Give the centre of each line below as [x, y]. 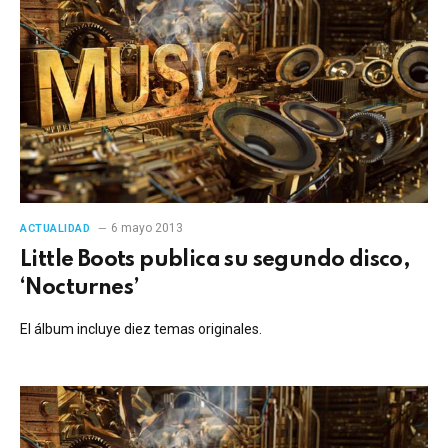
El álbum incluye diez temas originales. [141, 328]
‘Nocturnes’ [80, 287]
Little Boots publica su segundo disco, [215, 259]
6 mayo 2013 [146, 227]
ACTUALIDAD [55, 228]
